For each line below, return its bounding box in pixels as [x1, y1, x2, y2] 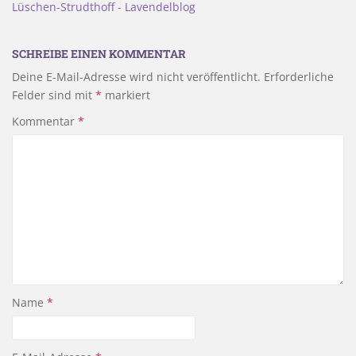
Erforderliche [264, 69, 334, 85]
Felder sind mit [12, 87, 95, 103]
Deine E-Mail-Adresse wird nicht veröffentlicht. [12, 69, 261, 85]
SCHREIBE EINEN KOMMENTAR [12, 46, 186, 62]
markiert [102, 87, 150, 103]
